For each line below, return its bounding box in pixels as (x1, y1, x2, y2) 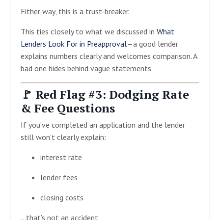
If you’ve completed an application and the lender (21, 119, 185, 130)
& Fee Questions (21, 100, 115, 116)
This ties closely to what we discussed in (21, 26, 157, 36)
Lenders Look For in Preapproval (21, 38, 127, 49)
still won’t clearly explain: (21, 132, 106, 142)
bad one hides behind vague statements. (21, 63, 153, 73)
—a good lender (127, 38, 178, 49)
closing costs (40, 192, 83, 202)
